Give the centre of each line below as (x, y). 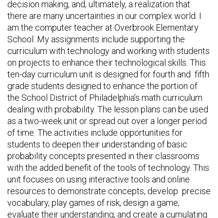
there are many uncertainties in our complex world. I (104, 16)
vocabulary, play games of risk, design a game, (93, 203)
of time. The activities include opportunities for (95, 133)
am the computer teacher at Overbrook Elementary (103, 27)
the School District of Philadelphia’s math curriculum (105, 98)
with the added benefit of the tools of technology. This (108, 168)
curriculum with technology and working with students (109, 51)
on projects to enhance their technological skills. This (107, 63)
